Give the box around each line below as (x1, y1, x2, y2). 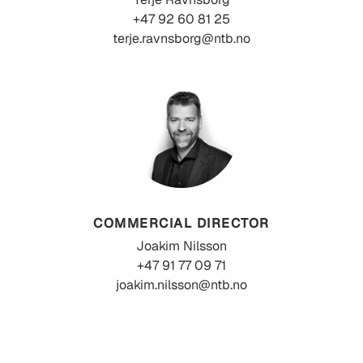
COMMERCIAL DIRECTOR (93, 215, 270, 233)
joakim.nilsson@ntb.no (116, 276, 247, 294)
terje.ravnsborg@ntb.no (113, 30, 250, 48)
